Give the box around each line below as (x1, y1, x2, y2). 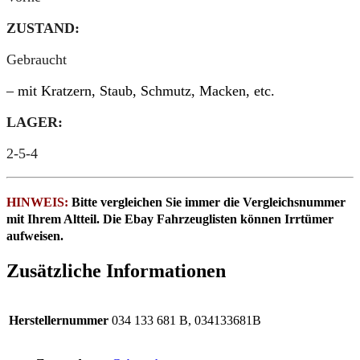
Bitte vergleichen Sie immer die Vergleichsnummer (72, 194, 346, 209)
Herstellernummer (9, 313, 108, 327)
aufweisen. (6, 228, 67, 243)
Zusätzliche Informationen (6, 260, 226, 281)
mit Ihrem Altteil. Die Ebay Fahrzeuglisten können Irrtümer (6, 211, 333, 226)
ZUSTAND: (6, 20, 80, 37)
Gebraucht (6, 51, 67, 68)
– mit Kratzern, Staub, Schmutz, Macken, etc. (6, 83, 275, 100)
